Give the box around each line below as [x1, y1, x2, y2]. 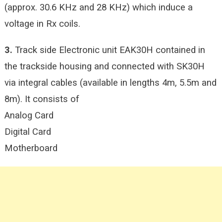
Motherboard [4, 143, 57, 154]
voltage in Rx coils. [4, 18, 80, 29]
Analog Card [4, 110, 54, 121]
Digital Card [4, 126, 51, 137]
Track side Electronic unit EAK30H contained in [12, 45, 205, 55]
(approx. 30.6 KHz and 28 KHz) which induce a [4, 2, 193, 13]
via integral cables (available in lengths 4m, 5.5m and [4, 77, 217, 88]
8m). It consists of [4, 94, 79, 105]
